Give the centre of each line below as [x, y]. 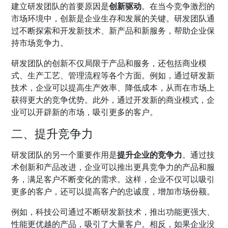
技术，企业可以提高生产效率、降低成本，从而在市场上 [113, 88]
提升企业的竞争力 [150, 155]
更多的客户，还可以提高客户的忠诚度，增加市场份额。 [113, 192]
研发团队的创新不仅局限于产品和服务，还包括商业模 [109, 63]
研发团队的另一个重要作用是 [64, 155]
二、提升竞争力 [52, 134]
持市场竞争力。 [40, 43]
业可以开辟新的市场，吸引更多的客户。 [85, 112]
